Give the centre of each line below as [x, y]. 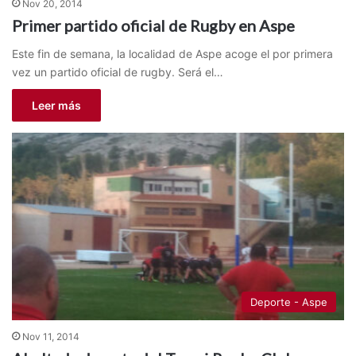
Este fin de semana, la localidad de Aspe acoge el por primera [172, 53]
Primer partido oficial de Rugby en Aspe [153, 25]
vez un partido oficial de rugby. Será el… [118, 72]
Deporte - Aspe [289, 302]
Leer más [56, 105]
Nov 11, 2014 [51, 336]
